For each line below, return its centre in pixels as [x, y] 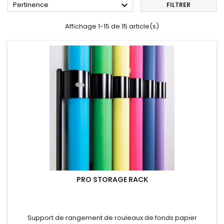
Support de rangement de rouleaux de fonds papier [112, 218]
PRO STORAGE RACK [112, 179]
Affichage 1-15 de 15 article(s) [112, 26]
